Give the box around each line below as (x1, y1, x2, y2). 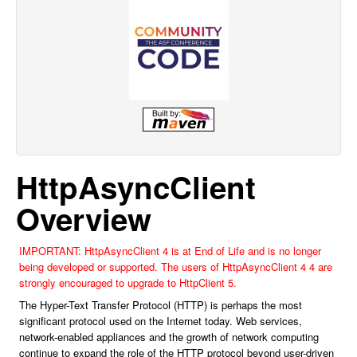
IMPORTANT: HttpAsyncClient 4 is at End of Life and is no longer (19, 243, 321, 258)
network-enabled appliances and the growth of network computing (19, 329, 319, 344)
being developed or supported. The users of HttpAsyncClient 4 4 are (19, 259, 332, 274)
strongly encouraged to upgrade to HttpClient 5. (19, 275, 237, 290)
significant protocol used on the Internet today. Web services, (19, 313, 302, 328)
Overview (16, 197, 151, 241)
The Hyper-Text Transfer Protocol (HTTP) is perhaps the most (19, 297, 302, 312)
